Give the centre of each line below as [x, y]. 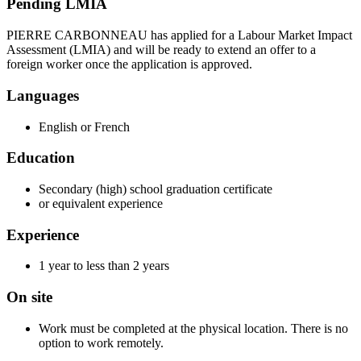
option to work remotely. [101, 342]
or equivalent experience [101, 203]
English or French [84, 127]
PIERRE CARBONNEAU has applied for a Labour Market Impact [179, 35]
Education [41, 158]
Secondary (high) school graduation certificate [156, 189]
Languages [43, 95]
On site [29, 297]
